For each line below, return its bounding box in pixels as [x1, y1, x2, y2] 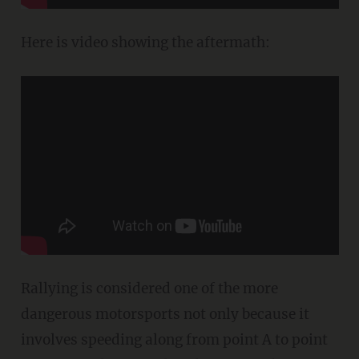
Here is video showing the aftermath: [20, 33, 270, 51]
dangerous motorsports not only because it [20, 305, 309, 323]
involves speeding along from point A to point [20, 330, 328, 349]
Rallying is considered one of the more [20, 279, 278, 297]
